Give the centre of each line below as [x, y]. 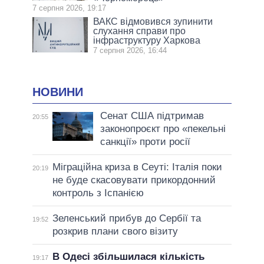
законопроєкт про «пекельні [163, 129]
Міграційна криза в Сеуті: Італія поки [137, 167]
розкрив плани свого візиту [115, 232]
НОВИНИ [58, 92]
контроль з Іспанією [98, 193]
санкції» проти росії [145, 142]
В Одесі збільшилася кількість [128, 257]
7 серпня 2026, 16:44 [130, 50]
